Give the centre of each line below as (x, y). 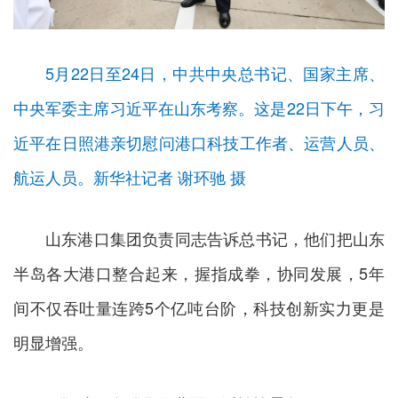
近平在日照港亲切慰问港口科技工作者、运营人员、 (199, 143)
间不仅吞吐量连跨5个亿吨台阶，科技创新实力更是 (199, 308)
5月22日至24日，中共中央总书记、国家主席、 (215, 73)
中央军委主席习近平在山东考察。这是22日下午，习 (199, 108)
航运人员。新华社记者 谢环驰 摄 (130, 177)
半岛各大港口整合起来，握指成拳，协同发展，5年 (199, 273)
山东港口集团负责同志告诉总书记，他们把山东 (215, 239)
